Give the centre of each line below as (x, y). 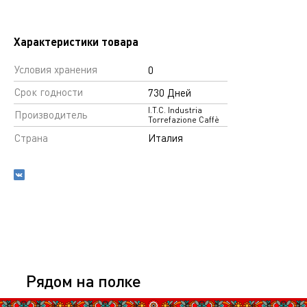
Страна (31, 138)
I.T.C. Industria (175, 110)
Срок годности (49, 92)
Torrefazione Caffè (184, 120)
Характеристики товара (76, 41)
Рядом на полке (84, 281)
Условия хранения (56, 69)
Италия (165, 138)
